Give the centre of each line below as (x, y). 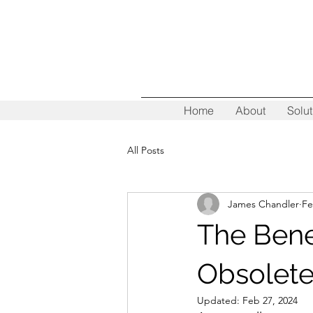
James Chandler (263, 204)
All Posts (146, 150)
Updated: (220, 300)
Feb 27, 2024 (270, 300)
